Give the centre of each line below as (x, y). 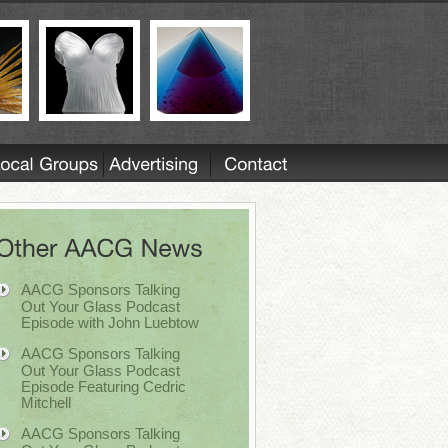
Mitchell (46, 402)
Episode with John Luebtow (110, 322)
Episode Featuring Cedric (103, 386)
